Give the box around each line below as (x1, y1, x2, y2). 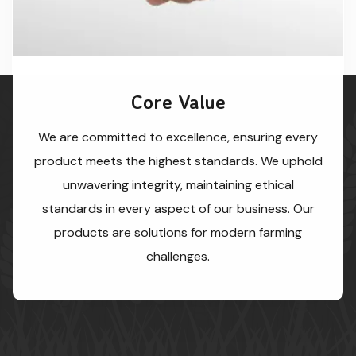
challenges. (146, 248, 210, 265)
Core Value (130, 90, 226, 114)
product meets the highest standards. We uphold (33, 153, 323, 170)
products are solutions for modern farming (54, 224, 302, 242)
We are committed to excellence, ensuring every (38, 129, 318, 146)
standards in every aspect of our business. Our (41, 200, 315, 218)
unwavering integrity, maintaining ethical (62, 176, 294, 194)
